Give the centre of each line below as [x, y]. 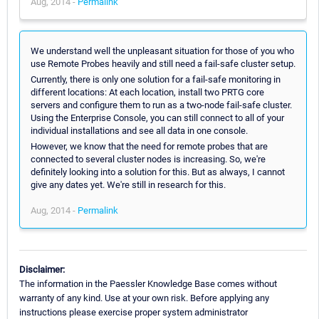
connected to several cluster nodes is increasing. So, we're [148, 159]
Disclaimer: [42, 269]
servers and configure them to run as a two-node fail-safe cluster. [161, 105]
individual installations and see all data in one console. [139, 130]
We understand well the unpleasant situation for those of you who [162, 51]
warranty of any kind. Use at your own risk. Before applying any [144, 298]
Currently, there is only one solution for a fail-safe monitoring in [156, 79]
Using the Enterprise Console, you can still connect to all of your [157, 117]
